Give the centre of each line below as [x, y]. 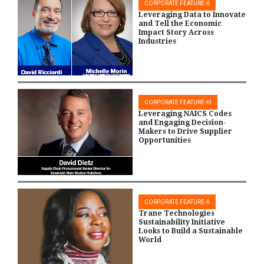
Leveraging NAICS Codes [185, 114]
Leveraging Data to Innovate [192, 14]
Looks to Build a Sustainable [191, 231]
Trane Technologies [176, 213]
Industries [157, 41]
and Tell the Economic [180, 23]
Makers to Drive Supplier [185, 132]
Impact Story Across [176, 32]
